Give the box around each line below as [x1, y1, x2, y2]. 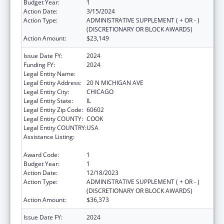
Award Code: [23, 150, 59, 159]
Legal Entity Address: [23, 78, 81, 87]
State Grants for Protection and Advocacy [86, 132, 201, 141]
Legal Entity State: [23, 96, 73, 105]
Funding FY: [23, 60, 55, 69]
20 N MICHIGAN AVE [86, 78, 143, 87]
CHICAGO [86, 87, 113, 96]
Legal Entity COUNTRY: [23, 123, 86, 132]
